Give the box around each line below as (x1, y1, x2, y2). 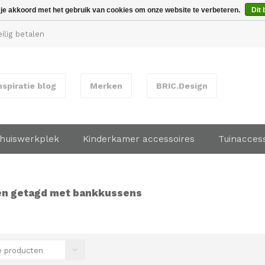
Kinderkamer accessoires (83, 134, 195, 144)
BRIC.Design (156, 81, 208, 91)
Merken (90, 81, 122, 91)
